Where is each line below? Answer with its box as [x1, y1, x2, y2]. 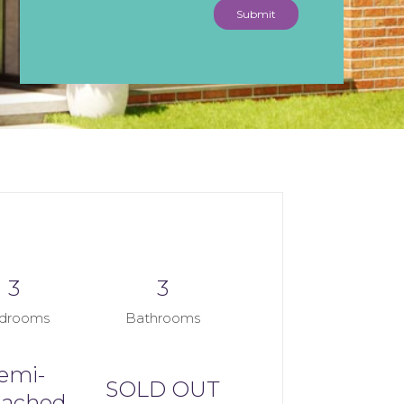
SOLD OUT [105, 375, 220, 402]
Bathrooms [124, 309, 200, 327]
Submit [235, 6, 276, 21]
